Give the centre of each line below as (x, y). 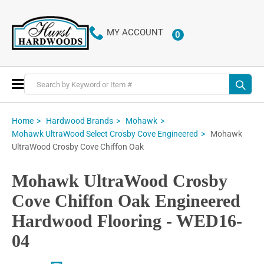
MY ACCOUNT (135, 33)
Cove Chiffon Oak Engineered (126, 201)
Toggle (38, 83)
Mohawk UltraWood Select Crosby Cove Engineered (105, 134)
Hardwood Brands (80, 121)
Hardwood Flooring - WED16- (127, 221)
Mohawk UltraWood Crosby (120, 181)
